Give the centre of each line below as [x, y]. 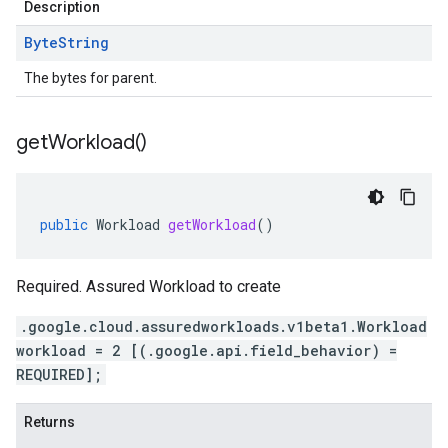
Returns [49, 422]
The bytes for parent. [90, 78]
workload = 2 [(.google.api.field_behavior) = [206, 350]
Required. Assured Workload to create [148, 286]
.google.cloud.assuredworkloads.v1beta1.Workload [223, 326]
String [83, 42]
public [64, 224]
